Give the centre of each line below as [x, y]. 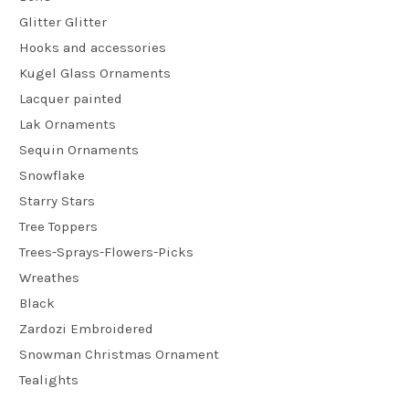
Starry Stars [57, 200]
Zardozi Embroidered [86, 328]
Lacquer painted [71, 98]
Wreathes [49, 277]
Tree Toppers [58, 226]
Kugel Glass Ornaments [95, 73]
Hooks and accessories [93, 47]
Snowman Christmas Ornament [119, 354]
